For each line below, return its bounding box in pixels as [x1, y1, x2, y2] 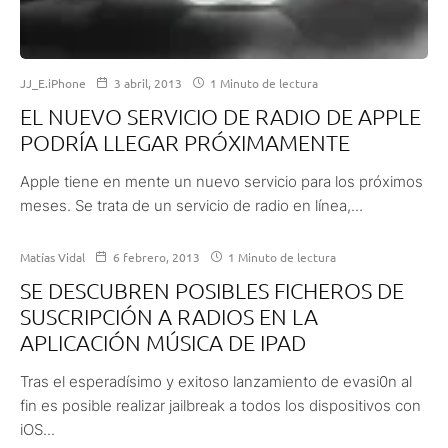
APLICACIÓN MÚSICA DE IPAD [20, 328, 306, 355]
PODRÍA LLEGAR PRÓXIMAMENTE [20, 128, 350, 155]
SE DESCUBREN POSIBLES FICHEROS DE [20, 276, 404, 303]
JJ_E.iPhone [20, 74, 86, 91]
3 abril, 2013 [114, 74, 182, 91]
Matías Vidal [20, 248, 85, 265]
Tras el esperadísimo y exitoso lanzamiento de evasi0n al [20, 371, 412, 391]
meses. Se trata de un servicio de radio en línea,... [20, 195, 363, 215]
